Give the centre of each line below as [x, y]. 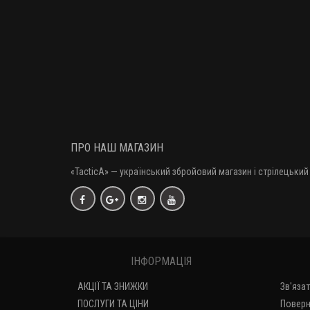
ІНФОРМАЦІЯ [162, 261]
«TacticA [88, 172]
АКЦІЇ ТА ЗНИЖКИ [113, 286]
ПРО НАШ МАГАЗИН [117, 148]
